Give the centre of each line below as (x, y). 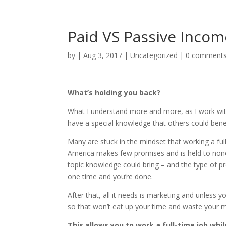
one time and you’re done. (110, 176)
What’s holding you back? (114, 93)
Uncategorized (154, 55)
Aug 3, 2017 (103, 55)
